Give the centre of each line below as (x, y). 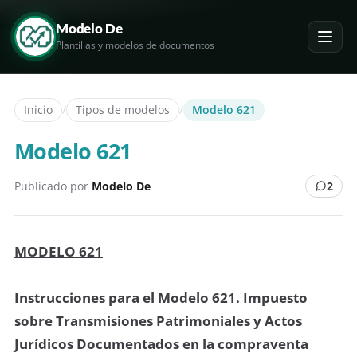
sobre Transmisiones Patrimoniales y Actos (158, 321)
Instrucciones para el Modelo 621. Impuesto (161, 298)
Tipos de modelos (123, 110)
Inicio (38, 110)
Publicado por (53, 186)
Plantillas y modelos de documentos (135, 44)
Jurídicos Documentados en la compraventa (161, 344)
